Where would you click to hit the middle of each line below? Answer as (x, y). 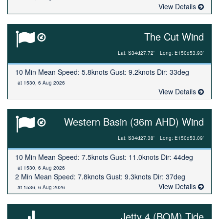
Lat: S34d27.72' (136, 53)
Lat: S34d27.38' (136, 138)
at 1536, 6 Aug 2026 (41, 187)
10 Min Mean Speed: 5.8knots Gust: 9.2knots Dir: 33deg (102, 72)
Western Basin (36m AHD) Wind (134, 121)
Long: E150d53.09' (182, 138)
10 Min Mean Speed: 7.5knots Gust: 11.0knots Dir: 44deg (104, 157)
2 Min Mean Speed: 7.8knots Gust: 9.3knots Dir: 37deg (100, 176)
